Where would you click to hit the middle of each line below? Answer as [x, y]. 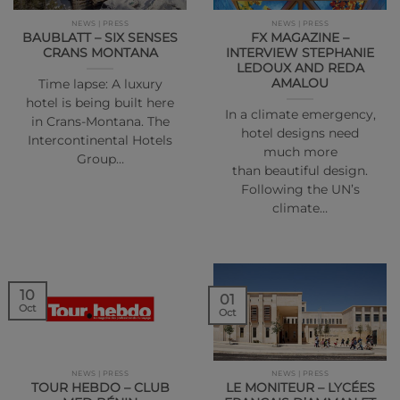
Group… [100, 159]
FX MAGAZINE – [300, 37]
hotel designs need [300, 133]
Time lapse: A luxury [100, 84]
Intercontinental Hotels [100, 141]
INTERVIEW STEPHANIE [300, 52]
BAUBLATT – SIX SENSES [100, 37]
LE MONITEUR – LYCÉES [300, 388]
